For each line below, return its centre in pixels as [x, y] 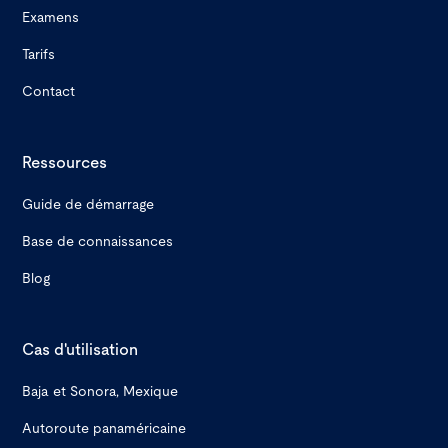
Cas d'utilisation [80, 349]
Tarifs [39, 54]
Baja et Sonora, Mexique [100, 391]
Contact [49, 91]
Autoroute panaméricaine [104, 428]
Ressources [65, 162]
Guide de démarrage [88, 204]
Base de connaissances [98, 241]
